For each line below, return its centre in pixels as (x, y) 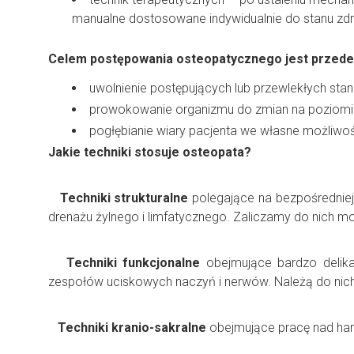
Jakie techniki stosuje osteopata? (150, 152)
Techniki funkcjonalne (133, 263)
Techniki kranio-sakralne (132, 328)
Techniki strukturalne (124, 198)
